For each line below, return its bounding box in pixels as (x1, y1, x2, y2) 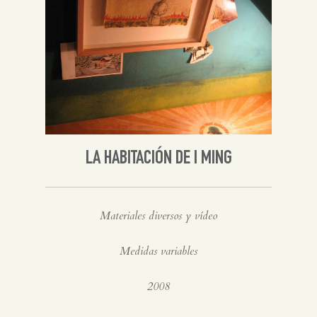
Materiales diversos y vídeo (100, 207, 217, 224)
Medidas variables (120, 243, 197, 259)
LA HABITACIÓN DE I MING (85, 149, 232, 169)
